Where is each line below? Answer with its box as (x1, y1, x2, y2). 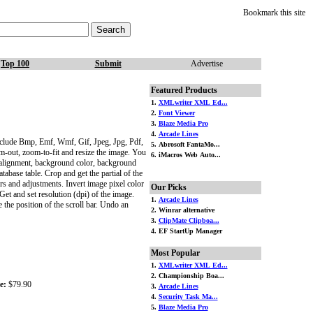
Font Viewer (158, 109, 195, 117)
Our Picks (150, 182, 187, 192)
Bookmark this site (243, 8, 305, 17)
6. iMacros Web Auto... (150, 151, 221, 159)
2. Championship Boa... (150, 272, 224, 279)
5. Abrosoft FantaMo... (150, 140, 220, 148)
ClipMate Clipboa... (158, 217, 219, 224)
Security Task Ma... (158, 293, 218, 300)
